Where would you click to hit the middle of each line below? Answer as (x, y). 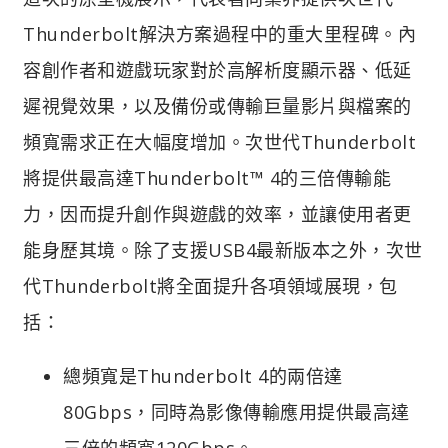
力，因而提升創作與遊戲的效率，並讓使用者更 (217, 213)
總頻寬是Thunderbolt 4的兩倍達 (203, 375)
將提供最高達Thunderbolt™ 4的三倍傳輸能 (207, 177)
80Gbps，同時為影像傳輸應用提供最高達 (236, 411)
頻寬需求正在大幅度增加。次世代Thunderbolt (219, 141)
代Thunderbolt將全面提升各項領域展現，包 (210, 285)
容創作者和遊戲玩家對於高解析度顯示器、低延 (217, 69)
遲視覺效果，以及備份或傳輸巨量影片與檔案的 (217, 105)
